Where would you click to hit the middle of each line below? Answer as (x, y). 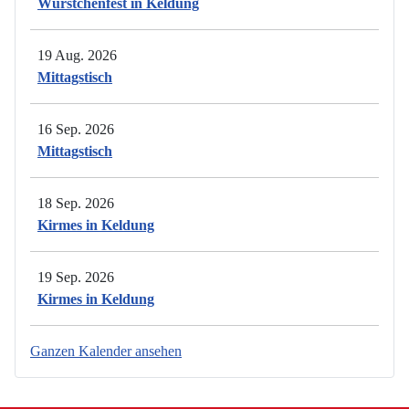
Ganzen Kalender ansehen (106, 351)
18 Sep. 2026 (76, 204)
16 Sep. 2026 (76, 130)
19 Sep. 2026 (76, 278)
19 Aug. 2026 (77, 56)
